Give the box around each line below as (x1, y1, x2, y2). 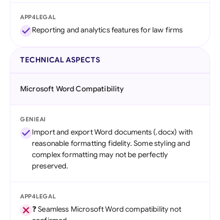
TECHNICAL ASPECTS (20, 55, 101, 64)
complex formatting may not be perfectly (32, 150, 168, 159)
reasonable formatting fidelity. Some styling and (32, 139, 190, 148)
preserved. (32, 162, 69, 170)
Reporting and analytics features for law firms (32, 26, 183, 34)
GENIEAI (20, 115, 46, 123)
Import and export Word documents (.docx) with (32, 128, 193, 137)
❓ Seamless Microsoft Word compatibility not (32, 205, 181, 214)
